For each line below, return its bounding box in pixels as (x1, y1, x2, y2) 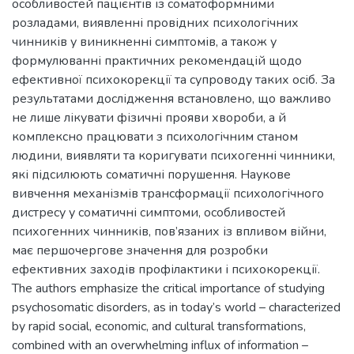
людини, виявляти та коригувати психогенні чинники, (12, 146, 335, 164)
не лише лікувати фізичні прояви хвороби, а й (12, 108, 286, 126)
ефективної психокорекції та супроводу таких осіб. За (12, 70, 335, 88)
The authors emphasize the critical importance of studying (12, 279, 325, 297)
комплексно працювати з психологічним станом (12, 127, 298, 145)
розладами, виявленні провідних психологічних (12, 13, 299, 32)
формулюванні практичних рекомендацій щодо (12, 51, 302, 70)
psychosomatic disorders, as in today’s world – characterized (12, 298, 341, 316)
